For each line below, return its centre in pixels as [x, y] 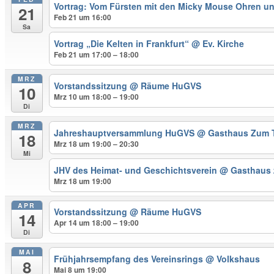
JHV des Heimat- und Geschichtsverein [137, 170]
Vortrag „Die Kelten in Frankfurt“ [123, 44]
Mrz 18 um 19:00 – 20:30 [97, 143]
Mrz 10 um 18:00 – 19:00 [97, 96]
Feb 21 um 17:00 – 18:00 [97, 55]
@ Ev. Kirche [218, 44]
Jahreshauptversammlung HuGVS [126, 132]
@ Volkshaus [233, 259]
